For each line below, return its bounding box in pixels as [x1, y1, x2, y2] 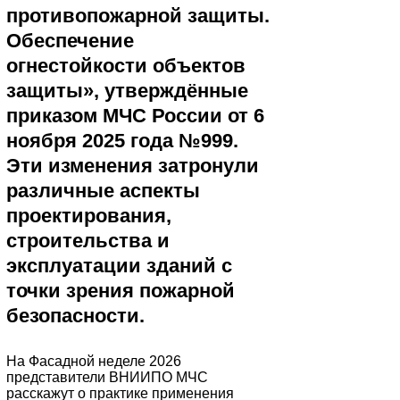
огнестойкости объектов [6, 54, 246, 77]
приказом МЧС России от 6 [6, 104, 264, 127]
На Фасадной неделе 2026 [6, 354, 181, 369]
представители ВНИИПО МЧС [6, 370, 208, 385]
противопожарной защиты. [6, 4, 270, 27]
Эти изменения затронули [6, 154, 259, 177]
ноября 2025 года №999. [6, 129, 238, 152]
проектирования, [6, 204, 171, 227]
